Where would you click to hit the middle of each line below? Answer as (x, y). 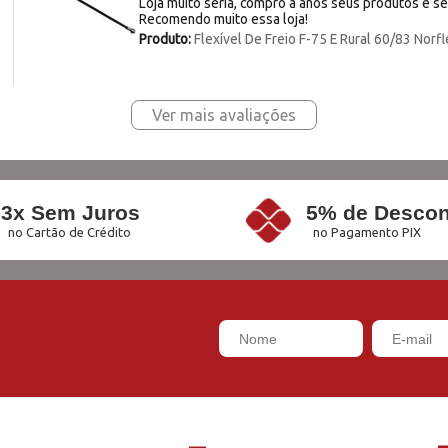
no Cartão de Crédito (69, 232)
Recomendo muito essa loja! (224, 19)
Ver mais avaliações (224, 115)
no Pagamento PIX (366, 232)
